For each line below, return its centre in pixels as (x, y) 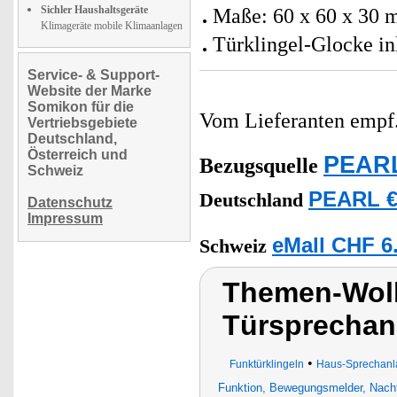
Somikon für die (81, 107)
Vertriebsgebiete (82, 123)
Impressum (65, 218)
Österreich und (78, 155)
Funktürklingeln (266, 364)
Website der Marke (90, 91)
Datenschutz (70, 202)
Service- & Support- (93, 75)
